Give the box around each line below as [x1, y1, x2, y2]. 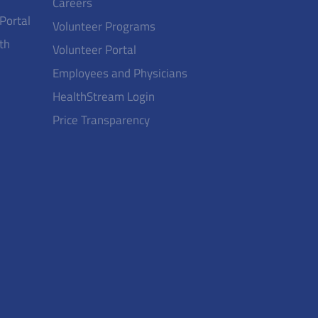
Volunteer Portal [52, 40, 136, 59]
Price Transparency [52, 111, 150, 129]
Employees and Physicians [52, 64, 187, 82]
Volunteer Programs [52, 17, 155, 35]
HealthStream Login [52, 87, 155, 106]
